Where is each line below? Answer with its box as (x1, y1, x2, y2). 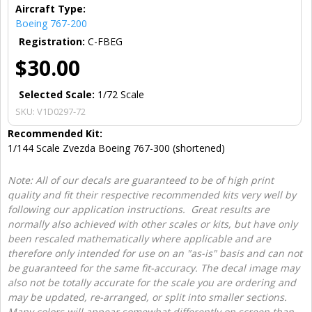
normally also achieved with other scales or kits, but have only (8, 217, 297, 231)
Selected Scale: (19, 87, 97, 101)
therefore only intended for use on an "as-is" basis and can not (8, 246, 302, 260)
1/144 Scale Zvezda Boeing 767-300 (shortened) (8, 141, 225, 155)
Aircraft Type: (15, 1, 86, 15)
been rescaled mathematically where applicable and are (8, 231, 271, 245)
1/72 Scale (97, 87, 144, 101)
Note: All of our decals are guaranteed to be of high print (8, 173, 274, 187)
